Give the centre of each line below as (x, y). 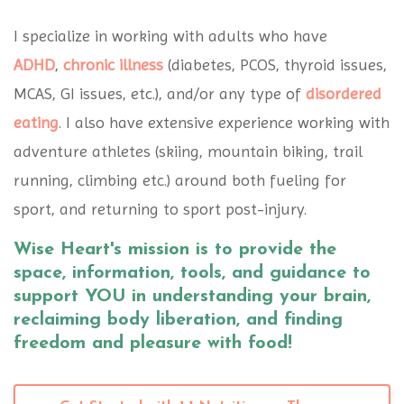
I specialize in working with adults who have (170, 36)
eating (36, 122)
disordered (344, 93)
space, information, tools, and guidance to (192, 273)
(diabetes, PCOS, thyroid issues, (275, 64)
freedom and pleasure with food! (153, 344)
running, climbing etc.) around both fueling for (180, 180)
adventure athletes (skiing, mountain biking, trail (188, 151)
